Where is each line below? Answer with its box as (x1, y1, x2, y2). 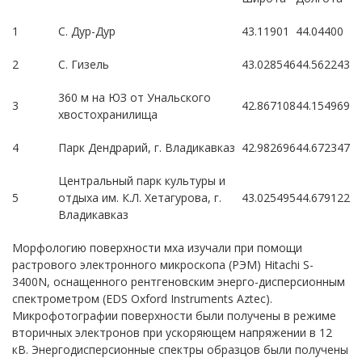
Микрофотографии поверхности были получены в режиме (12, 308, 336, 323)
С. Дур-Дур (58, 23, 116, 39)
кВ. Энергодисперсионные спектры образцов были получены (12, 342, 348, 357)
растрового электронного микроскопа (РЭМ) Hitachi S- (12, 257, 314, 272)
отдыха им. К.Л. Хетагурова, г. (58, 190, 221, 205)
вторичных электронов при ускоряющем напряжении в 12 (12, 325, 332, 340)
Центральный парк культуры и (58, 173, 225, 188)
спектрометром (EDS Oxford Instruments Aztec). (12, 291, 272, 306)
